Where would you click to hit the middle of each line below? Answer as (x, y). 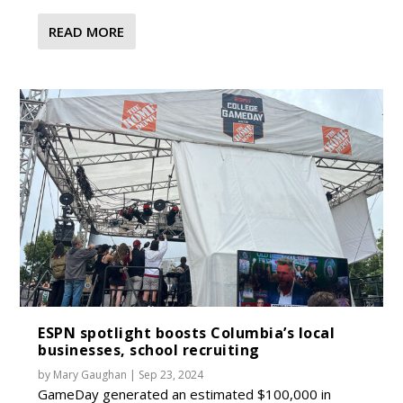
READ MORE (87, 31)
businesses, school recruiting (149, 349)
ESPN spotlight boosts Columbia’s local (187, 332)
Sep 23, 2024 (171, 374)
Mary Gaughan (90, 374)
